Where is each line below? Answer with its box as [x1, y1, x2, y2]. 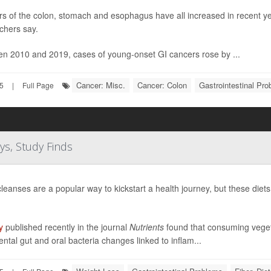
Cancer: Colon [137, 79, 187, 91]
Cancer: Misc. [76, 79, 125, 91]
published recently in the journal [2, 221, 129, 233]
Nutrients [129, 221, 164, 233]
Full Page [22, 80, 54, 90]
